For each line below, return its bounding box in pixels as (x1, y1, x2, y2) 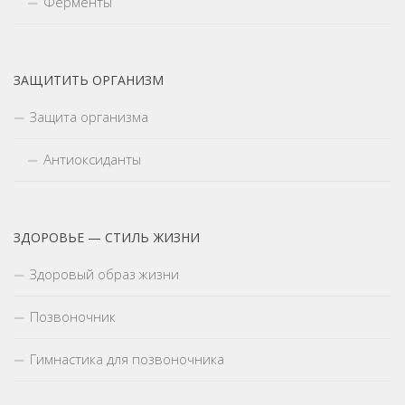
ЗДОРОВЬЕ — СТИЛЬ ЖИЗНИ (14, 229, 200, 247)
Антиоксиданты (43, 150, 141, 169)
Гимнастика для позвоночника (30, 350, 224, 369)
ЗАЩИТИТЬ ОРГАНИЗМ (14, 71, 164, 89)
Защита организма (30, 108, 148, 127)
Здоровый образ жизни (30, 265, 179, 284)
